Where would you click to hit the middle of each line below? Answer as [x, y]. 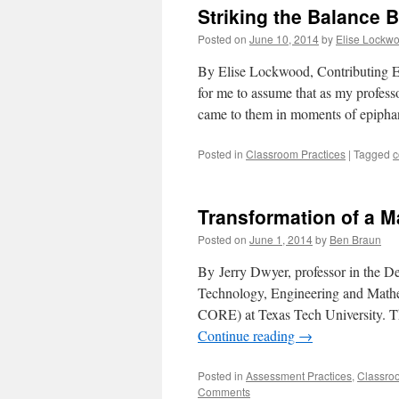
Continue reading [248, 335]
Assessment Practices [299, 375]
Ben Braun [355, 239]
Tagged [372, 154]
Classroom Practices [296, 154]
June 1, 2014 [281, 239]
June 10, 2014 [284, 39]
